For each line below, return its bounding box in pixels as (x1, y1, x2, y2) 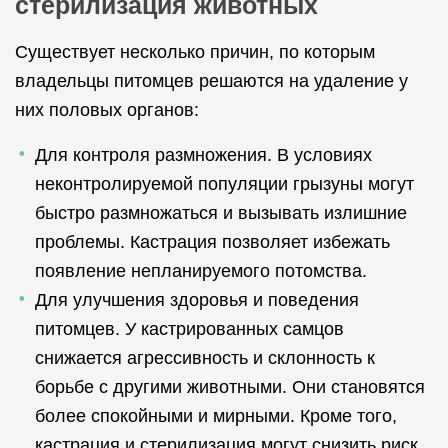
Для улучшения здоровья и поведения (35, 290, 359, 310)
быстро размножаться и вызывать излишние (35, 203, 407, 223)
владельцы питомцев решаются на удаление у (15, 71, 408, 91)
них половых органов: (15, 100, 199, 120)
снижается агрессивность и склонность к (35, 348, 375, 368)
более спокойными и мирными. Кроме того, (35, 406, 397, 426)
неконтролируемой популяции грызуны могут (35, 174, 414, 194)
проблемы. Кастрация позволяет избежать (35, 232, 390, 252)
